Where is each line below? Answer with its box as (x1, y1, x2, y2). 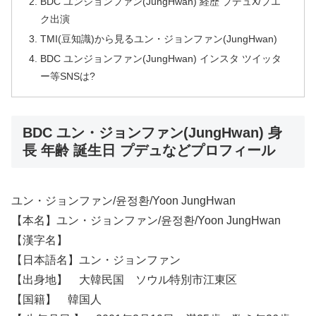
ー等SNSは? (40, 70, 96, 82)
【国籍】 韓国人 (11, 293, 102, 305)
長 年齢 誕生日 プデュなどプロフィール (23, 142, 275, 159)
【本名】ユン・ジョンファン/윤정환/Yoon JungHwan (11, 214, 281, 226)
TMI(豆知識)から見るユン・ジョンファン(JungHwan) (40, 32, 278, 44)
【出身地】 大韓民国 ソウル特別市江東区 (11, 273, 237, 286)
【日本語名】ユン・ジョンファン (11, 253, 181, 266)
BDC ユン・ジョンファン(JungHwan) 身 (23, 125, 282, 141)
